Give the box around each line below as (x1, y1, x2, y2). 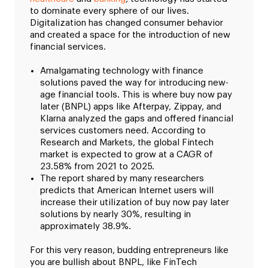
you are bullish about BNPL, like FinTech (30, 257, 197, 267)
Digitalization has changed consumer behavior (30, 18, 223, 28)
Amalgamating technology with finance (40, 66, 203, 75)
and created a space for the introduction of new (30, 30, 230, 39)
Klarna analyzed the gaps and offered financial (40, 114, 233, 123)
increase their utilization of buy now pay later (40, 197, 229, 207)
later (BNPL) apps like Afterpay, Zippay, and (40, 102, 221, 111)
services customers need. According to (40, 126, 206, 135)
